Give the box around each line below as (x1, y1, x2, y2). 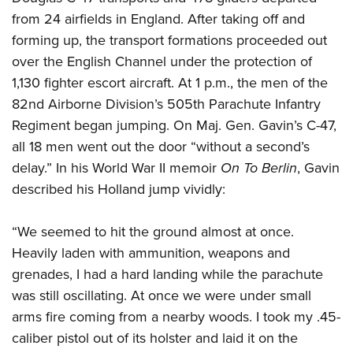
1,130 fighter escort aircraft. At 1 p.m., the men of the (12, 72, 328, 94)
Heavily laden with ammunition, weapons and (12, 243, 290, 264)
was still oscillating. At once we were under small (12, 285, 311, 307)
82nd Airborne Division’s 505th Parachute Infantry (12, 94, 321, 115)
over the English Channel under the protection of (12, 51, 312, 72)
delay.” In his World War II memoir (12, 158, 221, 179)
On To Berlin (221, 158, 297, 179)
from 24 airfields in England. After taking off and (12, 9, 305, 30)
